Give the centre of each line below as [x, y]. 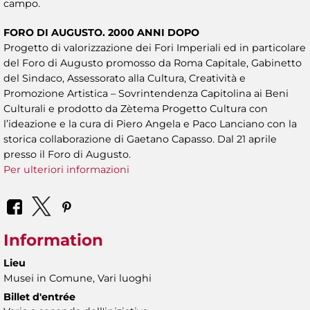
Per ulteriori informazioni [66, 169]
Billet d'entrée [39, 297]
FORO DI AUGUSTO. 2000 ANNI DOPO [101, 32]
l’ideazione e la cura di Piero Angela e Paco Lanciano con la [150, 124]
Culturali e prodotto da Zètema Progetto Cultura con [136, 108]
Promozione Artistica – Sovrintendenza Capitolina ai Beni [146, 93]
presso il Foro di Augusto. [67, 154]
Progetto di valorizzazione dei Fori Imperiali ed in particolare [155, 47]
